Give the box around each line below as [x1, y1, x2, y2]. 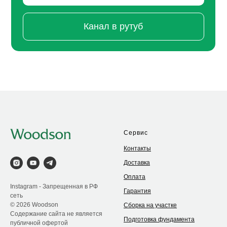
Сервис [124, 129, 148, 137]
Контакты [124, 145, 151, 153]
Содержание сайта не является [10, 210, 102, 217]
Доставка [124, 159, 150, 167]
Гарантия [124, 187, 151, 195]
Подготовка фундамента [124, 216, 195, 223]
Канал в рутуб [84, 21, 143, 32]
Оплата [124, 173, 145, 181]
